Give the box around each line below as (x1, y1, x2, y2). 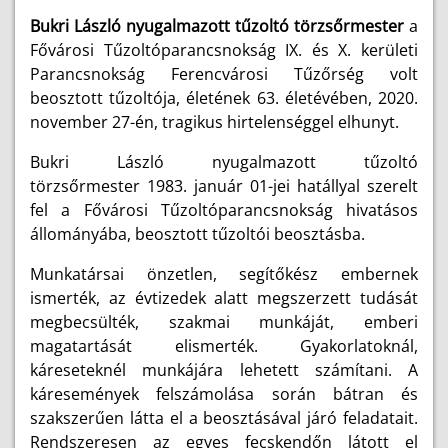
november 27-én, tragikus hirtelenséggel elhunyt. (30, 111, 399, 133)
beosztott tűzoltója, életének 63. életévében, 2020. (30, 87, 418, 109)
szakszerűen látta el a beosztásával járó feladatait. (30, 407, 418, 429)
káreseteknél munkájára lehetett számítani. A (30, 359, 418, 381)
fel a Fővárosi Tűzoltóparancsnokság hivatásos (30, 199, 418, 221)
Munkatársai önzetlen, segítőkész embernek (30, 263, 418, 285)
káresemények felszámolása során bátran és (30, 383, 418, 405)
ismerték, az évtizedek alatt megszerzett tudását (30, 287, 418, 309)
